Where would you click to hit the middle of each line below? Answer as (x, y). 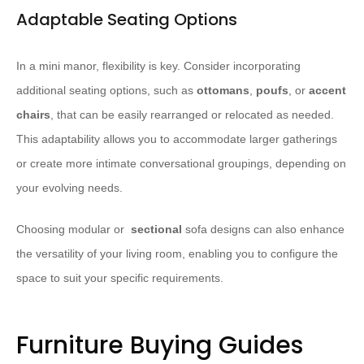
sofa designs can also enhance (263, 230)
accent (327, 91)
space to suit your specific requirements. (120, 278)
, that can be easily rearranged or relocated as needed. (192, 115)
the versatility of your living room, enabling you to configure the (177, 254)
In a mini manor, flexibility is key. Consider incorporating (158, 66)
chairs (33, 115)
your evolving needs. (69, 188)
